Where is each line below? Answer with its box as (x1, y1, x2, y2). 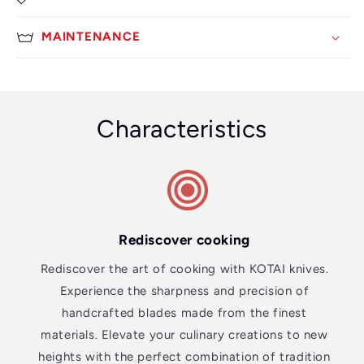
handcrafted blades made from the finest (62, 305, 307, 320)
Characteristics (97, 113, 267, 144)
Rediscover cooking (119, 231, 250, 248)
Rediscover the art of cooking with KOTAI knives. (40, 261, 329, 276)
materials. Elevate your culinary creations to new (41, 327, 328, 342)
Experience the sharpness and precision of (59, 283, 310, 298)
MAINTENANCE (41, 28, 141, 44)
